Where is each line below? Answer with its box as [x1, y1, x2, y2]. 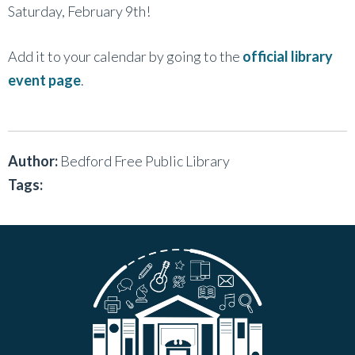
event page [8, 71, 81, 89]
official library [242, 47, 333, 65]
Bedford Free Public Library [58, 151, 230, 170]
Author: [8, 151, 58, 170]
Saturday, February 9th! [8, 2, 151, 20]
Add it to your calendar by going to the [8, 47, 242, 65]
